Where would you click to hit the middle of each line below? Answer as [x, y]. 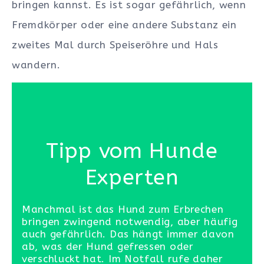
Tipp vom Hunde [132, 151]
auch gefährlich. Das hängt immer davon [128, 234]
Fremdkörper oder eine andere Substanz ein [124, 25]
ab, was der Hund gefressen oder [108, 247]
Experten [132, 178]
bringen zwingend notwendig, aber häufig [130, 222]
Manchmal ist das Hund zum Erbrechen [123, 209]
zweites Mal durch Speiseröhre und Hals [115, 45]
